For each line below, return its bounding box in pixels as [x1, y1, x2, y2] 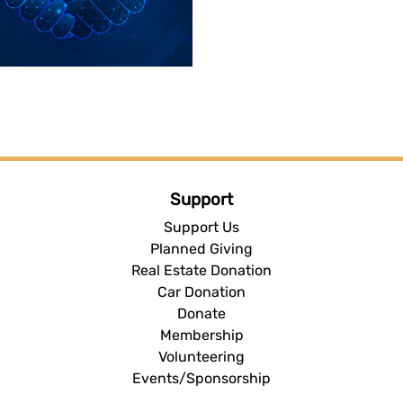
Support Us [164, 218, 239, 236]
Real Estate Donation [131, 261, 272, 279]
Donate [177, 304, 226, 322]
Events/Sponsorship [132, 369, 271, 387]
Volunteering [158, 347, 245, 365]
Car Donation [157, 282, 246, 300]
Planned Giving [150, 239, 253, 257]
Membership [159, 326, 244, 344]
